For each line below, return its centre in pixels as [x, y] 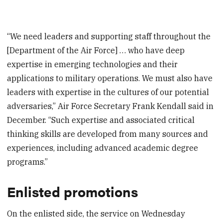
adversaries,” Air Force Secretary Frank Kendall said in [111, 106]
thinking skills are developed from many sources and [108, 134]
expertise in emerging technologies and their [93, 64]
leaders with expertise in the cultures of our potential [108, 92]
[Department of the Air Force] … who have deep [96, 51]
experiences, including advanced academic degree [103, 148]
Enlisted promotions [73, 191]
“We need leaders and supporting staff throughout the [109, 37]
